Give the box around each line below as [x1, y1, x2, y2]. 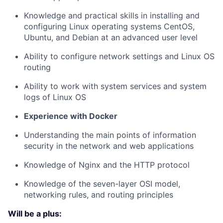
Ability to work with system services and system [24, 81, 207, 91]
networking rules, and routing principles [24, 189, 173, 200]
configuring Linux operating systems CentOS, [24, 21, 195, 31]
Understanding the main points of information [24, 129, 196, 140]
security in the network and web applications [24, 140, 194, 151]
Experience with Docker [24, 111, 117, 121]
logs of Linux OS [24, 92, 86, 102]
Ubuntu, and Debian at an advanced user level [24, 32, 198, 42]
